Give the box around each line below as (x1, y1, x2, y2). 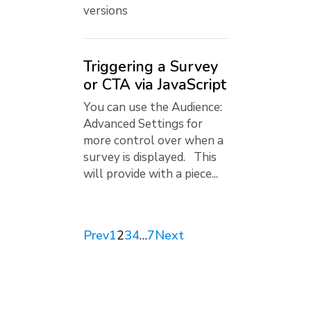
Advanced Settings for (83, 115, 203, 132)
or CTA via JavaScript (83, 74, 226, 96)
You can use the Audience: (83, 99, 222, 115)
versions (83, 3, 128, 19)
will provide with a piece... (83, 165, 218, 182)
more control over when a (83, 132, 224, 149)
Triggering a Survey (83, 56, 218, 78)
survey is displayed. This (83, 149, 217, 165)
